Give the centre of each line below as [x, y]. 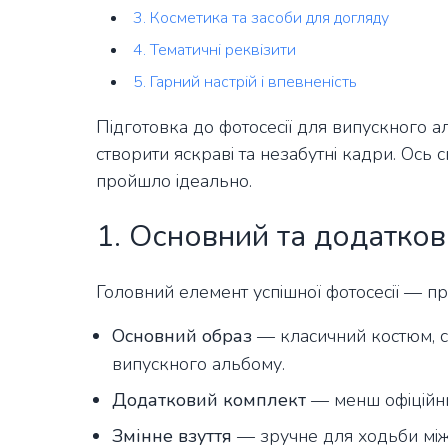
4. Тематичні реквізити [214, 50]
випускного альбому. [198, 364]
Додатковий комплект [209, 400]
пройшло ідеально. [174, 181]
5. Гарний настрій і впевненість [245, 82]
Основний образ [182, 336]
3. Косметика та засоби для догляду [261, 18]
